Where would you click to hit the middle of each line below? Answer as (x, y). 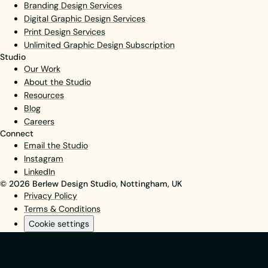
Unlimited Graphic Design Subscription (99, 45)
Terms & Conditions (62, 208)
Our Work (42, 68)
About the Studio (57, 82)
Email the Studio (56, 145)
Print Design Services (65, 31)
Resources (44, 95)
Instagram (44, 158)
